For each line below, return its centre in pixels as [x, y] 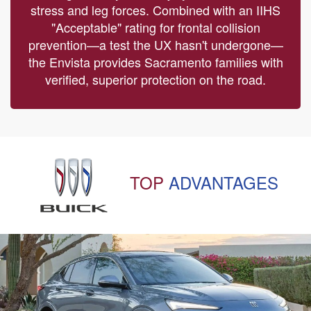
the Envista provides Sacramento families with [155, 61]
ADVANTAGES [223, 182]
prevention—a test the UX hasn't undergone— [155, 44]
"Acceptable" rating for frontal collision [155, 27]
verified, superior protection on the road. [155, 79]
